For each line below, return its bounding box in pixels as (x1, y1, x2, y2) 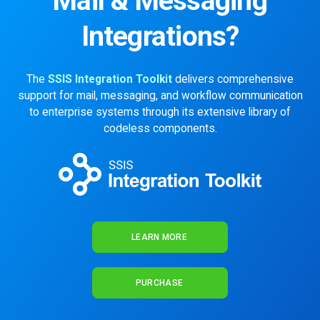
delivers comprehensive (172, 73, 294, 86)
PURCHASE (135, 278, 184, 289)
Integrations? (81, 20, 239, 54)
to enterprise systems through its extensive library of (29, 106, 291, 119)
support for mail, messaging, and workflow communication (17, 89, 303, 103)
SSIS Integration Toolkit (48, 73, 172, 86)
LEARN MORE (131, 232, 187, 243)
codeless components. (103, 122, 217, 136)
